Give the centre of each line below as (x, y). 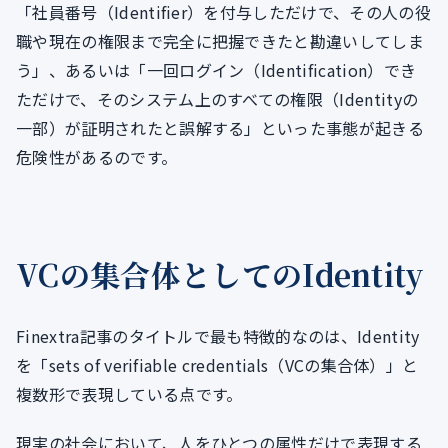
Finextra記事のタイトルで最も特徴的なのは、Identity (218, 336)
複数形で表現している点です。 (129, 394)
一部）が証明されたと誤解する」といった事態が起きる (220, 128)
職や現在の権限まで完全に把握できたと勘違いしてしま (220, 41)
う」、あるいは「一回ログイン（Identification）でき (216, 70)
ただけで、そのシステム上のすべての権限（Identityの (217, 99)
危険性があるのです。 (97, 157)
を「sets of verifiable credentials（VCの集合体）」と (217, 365)
